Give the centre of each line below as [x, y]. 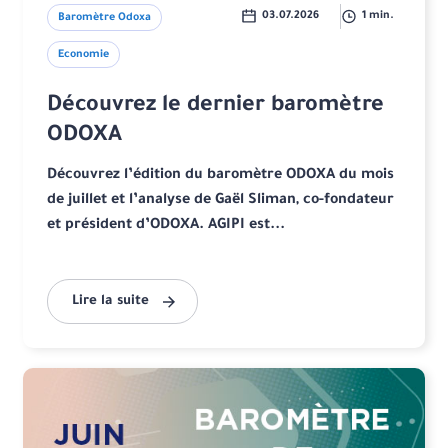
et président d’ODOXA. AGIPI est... [166, 226]
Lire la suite [111, 302]
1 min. [377, 16]
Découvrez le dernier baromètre [216, 107]
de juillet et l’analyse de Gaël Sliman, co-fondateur [221, 201]
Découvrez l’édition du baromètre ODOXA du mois [221, 176]
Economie [84, 55]
